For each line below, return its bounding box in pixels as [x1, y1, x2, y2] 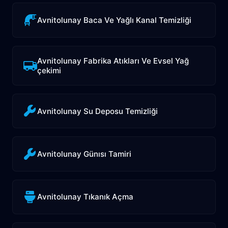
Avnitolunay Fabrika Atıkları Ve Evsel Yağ [37, 55, 189, 66]
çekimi [37, 65, 62, 75]
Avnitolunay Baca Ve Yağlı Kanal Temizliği [37, 15, 192, 25]
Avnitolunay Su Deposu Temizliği [37, 106, 158, 116]
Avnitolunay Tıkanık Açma [37, 192, 134, 202]
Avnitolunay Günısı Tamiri [37, 149, 132, 159]
